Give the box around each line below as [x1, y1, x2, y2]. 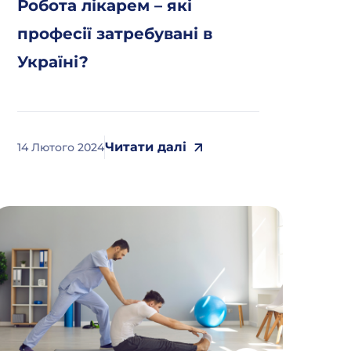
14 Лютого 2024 [17, 139, 105, 154]
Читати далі [105, 139, 187, 154]
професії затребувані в [17, 24, 213, 43]
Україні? [17, 52, 89, 71]
